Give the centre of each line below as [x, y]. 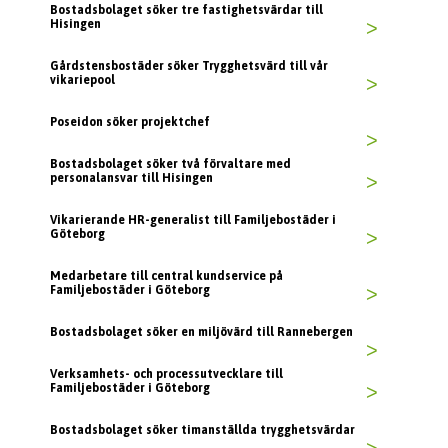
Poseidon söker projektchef [130, 122]
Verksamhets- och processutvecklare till [166, 374]
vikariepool [82, 80]
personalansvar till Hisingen [131, 178]
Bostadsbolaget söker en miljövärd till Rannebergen [201, 332]
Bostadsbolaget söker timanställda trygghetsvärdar [202, 430]
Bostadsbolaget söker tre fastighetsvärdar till [186, 10]
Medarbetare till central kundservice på [166, 276]
